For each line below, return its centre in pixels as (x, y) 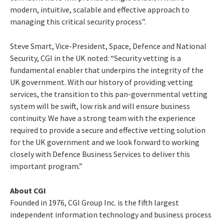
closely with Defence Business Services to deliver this (100, 154)
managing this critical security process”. (78, 21)
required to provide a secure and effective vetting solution (108, 130)
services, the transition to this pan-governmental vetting (109, 94)
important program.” (46, 166)
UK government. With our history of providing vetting (101, 82)
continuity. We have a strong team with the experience (103, 118)
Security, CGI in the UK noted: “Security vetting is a (95, 58)
